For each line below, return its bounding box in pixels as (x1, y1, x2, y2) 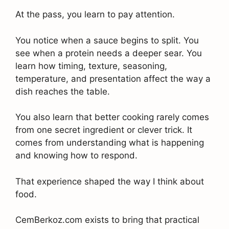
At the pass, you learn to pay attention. (15, 9, 175, 20)
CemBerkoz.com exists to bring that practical (15, 215, 199, 225)
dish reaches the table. (15, 86, 110, 97)
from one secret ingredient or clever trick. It (15, 125, 192, 135)
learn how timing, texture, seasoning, (15, 60, 167, 71)
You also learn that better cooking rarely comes (15, 112, 209, 123)
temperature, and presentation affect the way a (15, 73, 211, 84)
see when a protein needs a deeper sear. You (15, 48, 202, 58)
